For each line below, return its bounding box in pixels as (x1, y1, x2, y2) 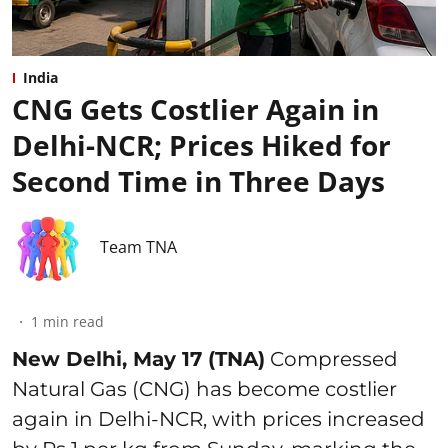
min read (43, 312, 104, 332)
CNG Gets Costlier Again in (12, 90, 379, 129)
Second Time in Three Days (12, 162, 385, 201)
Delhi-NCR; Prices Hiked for (12, 126, 391, 165)
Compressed (265, 347, 398, 372)
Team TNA (100, 236, 177, 259)
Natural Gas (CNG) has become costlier (12, 377, 397, 402)
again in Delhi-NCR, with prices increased (12, 407, 425, 432)
